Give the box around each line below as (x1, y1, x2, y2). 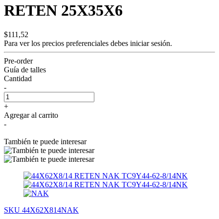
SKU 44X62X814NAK (4, 205, 79, 214)
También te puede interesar (4, 137, 87, 146)
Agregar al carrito (4, 110, 58, 119)
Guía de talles (4, 65, 46, 74)
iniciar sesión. (130, 39, 172, 47)
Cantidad (4, 74, 32, 83)
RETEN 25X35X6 (4, 1, 123, 20)
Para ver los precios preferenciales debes (4, 39, 130, 47)
